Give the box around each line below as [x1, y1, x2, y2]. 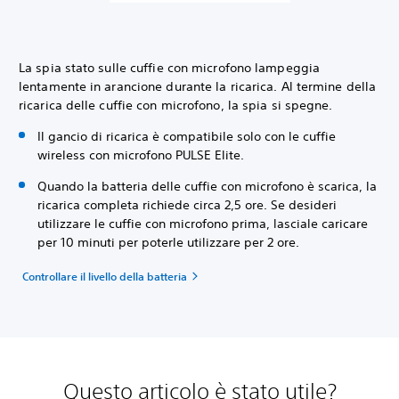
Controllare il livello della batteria [22, 269, 187, 284]
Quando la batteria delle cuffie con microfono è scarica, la [37, 178, 377, 195]
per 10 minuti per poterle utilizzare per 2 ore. [37, 234, 303, 251]
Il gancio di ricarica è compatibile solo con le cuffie [37, 128, 336, 145]
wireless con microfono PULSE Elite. [37, 147, 248, 164]
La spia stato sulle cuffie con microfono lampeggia [19, 60, 321, 77]
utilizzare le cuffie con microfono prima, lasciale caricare [37, 216, 368, 232]
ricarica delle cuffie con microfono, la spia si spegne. [19, 97, 337, 114]
